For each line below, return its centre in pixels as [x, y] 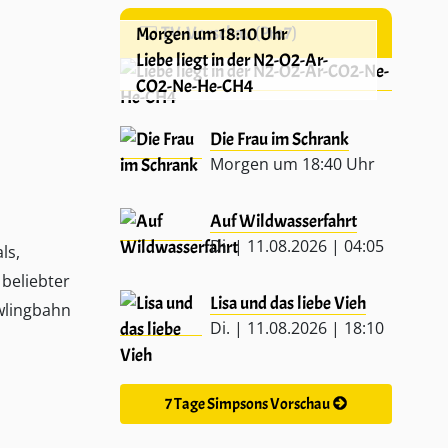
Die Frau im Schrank [279, 138]
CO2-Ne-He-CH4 [195, 85]
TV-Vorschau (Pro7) [227, 32]
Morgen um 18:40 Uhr [292, 163]
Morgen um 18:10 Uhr [211, 33]
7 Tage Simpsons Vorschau [248, 403]
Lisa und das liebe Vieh [287, 302]
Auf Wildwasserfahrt [283, 220]
